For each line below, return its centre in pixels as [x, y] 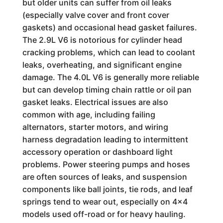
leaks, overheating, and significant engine [102, 65]
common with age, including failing [89, 114]
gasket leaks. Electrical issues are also [95, 102]
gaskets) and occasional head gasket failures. [110, 27]
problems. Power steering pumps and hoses [106, 164]
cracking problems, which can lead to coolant [109, 52]
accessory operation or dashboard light [97, 152]
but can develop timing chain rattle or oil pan [107, 90]
